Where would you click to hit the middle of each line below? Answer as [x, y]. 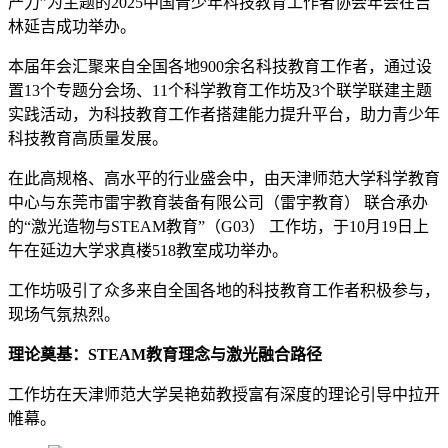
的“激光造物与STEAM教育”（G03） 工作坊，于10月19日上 [218, 226]
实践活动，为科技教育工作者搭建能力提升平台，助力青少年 [224, 114]
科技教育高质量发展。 [88, 138]
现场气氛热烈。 [64, 314]
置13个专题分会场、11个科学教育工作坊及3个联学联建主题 [220, 90]
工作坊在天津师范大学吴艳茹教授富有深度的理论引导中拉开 [224, 394]
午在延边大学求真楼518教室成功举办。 [148, 250]
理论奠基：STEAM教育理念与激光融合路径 [165, 354]
